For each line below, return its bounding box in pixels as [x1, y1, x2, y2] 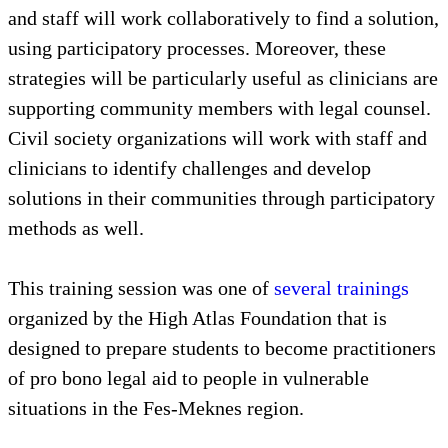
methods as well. [8, 216, 144, 239]
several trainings [274, 276, 409, 299]
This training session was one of [8, 276, 274, 299]
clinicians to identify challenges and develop [8, 156, 371, 179]
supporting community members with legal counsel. [8, 96, 431, 119]
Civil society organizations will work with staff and [8, 126, 427, 149]
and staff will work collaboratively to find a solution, [8, 6, 439, 29]
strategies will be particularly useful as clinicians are [8, 66, 438, 89]
